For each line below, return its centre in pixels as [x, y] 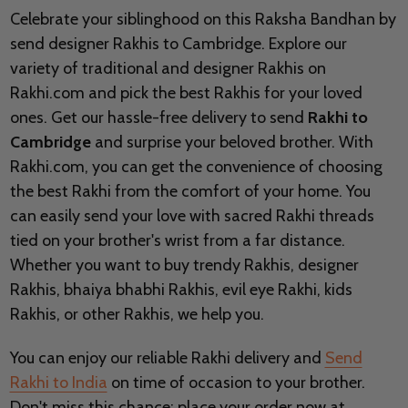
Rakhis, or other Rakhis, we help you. [137, 315]
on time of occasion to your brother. [236, 383]
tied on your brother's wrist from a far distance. [177, 241]
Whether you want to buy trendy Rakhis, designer [184, 265]
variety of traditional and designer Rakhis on [168, 69]
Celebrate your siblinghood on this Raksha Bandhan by [203, 20]
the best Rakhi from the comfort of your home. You [190, 192]
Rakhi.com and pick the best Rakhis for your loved [186, 93]
